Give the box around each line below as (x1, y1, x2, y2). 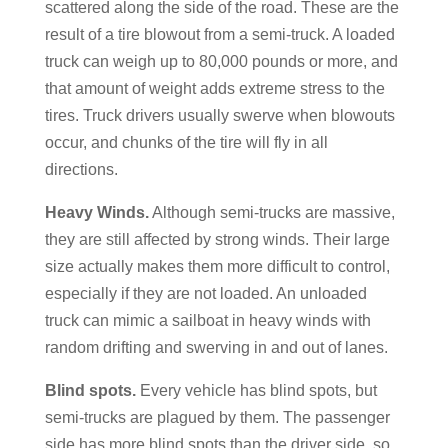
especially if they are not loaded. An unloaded (44, 285, 367, 302)
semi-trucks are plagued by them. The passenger (44, 409, 390, 426)
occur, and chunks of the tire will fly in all (44, 134, 328, 151)
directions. (44, 161, 118, 178)
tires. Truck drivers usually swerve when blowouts (44, 107, 395, 124)
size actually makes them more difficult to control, (44, 258, 390, 275)
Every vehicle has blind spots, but (135, 382, 377, 399)
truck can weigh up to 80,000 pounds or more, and (44, 53, 398, 70)
